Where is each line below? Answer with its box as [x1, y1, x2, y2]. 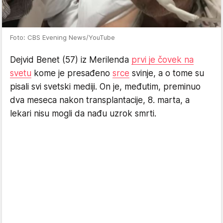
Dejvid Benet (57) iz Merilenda [10, 55, 131, 65]
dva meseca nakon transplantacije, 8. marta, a [10, 95, 190, 106]
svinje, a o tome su [129, 68, 204, 79]
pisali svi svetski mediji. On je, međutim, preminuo [10, 82, 201, 92]
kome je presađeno [31, 68, 112, 79]
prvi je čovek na [131, 55, 194, 65]
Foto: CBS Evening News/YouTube [10, 33, 115, 42]
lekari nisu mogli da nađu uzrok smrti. [10, 109, 156, 119]
